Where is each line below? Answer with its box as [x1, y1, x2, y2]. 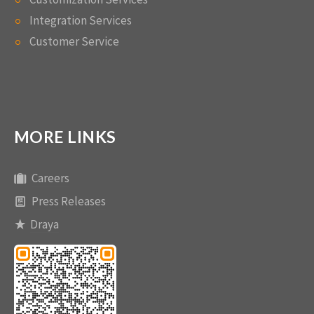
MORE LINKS [14, 127, 116, 146]
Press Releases [32, 193, 106, 209]
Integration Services [29, 13, 132, 28]
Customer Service [29, 34, 119, 49]
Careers [32, 170, 69, 186]
